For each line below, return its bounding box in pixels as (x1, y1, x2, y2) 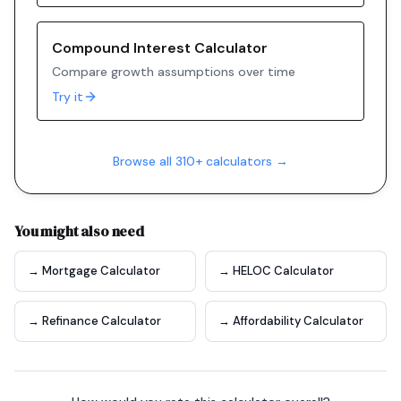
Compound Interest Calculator (52, 38, 268, 57)
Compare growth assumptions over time (52, 64, 295, 80)
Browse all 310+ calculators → (113, 153, 288, 169)
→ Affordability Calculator (218, 313, 363, 328)
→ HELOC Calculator (218, 263, 334, 278)
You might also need (14, 221, 144, 241)
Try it (52, 89, 83, 105)
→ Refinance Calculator (28, 313, 161, 328)
